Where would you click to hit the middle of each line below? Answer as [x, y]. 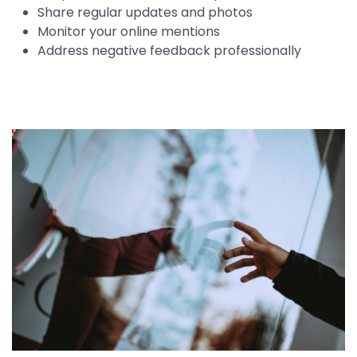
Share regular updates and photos [145, 13]
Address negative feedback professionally [169, 51]
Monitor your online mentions [129, 32]
